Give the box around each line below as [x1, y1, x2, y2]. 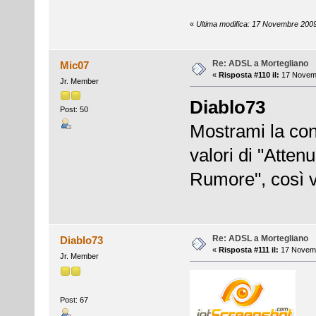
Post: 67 [59, 295, 88, 304]
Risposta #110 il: [218, 71, 279, 80]
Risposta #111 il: [218, 245, 279, 255]
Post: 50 [59, 105, 88, 114]
